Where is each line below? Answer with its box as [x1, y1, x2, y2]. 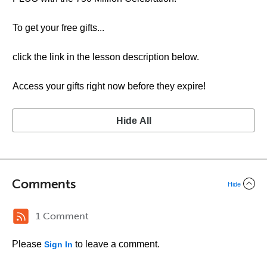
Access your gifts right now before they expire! [13, 81, 206, 91]
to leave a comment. [73, 239, 160, 249]
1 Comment [36, 210, 89, 222]
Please [12, 239, 44, 249]
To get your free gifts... [13, 23, 104, 33]
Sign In [44, 240, 73, 249]
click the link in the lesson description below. [13, 52, 199, 62]
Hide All [116, 116, 151, 126]
